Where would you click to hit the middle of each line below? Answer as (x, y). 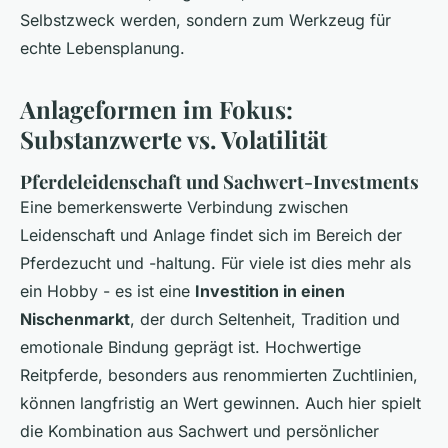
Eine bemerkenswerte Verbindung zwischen (184, 206)
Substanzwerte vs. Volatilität (173, 138)
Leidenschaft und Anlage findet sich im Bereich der (211, 234)
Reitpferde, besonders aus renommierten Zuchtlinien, (219, 374)
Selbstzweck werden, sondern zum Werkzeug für (205, 19)
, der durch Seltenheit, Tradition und (265, 318)
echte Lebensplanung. (102, 47)
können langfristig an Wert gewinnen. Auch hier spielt (220, 402)
